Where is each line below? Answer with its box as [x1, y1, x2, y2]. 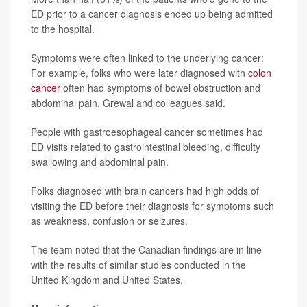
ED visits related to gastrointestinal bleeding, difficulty [31, 140, 260, 153]
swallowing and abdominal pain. [31, 155, 169, 169]
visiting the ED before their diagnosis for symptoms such [31, 199, 274, 212]
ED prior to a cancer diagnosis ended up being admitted [31, 7, 273, 21]
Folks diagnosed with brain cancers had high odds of [31, 184, 259, 197]
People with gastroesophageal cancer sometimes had [31, 125, 263, 138]
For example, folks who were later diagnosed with [31, 66, 248, 79]
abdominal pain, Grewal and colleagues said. [31, 96, 225, 110]
